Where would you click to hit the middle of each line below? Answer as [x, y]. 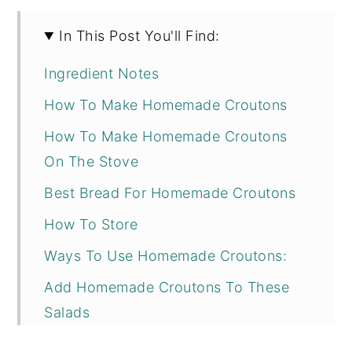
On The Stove [92, 161]
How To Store [91, 224]
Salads [67, 312]
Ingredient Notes [102, 73]
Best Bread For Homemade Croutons [170, 193]
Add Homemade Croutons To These [167, 287]
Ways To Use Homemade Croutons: [166, 256]
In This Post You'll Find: [139, 36]
